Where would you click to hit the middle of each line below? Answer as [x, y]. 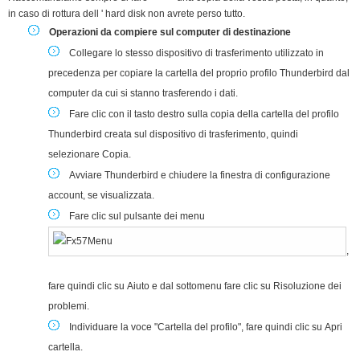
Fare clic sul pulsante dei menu [138, 216]
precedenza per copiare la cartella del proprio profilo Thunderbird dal [199, 73]
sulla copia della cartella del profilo [262, 114]
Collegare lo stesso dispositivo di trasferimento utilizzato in [196, 53]
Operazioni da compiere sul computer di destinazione [170, 32]
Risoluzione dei [307, 286]
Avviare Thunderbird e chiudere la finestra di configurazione [200, 175]
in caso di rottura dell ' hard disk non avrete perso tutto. [127, 13]
